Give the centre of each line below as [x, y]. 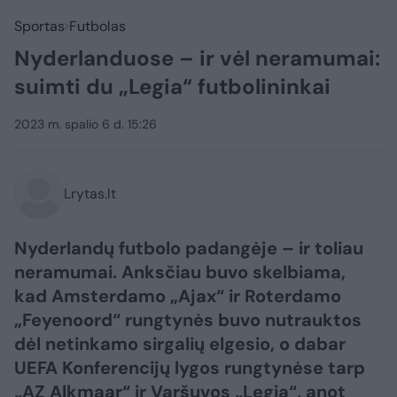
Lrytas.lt [90, 194]
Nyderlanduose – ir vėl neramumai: [197, 58]
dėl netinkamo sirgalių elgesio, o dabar [180, 344]
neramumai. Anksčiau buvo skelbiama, [180, 272]
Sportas [39, 26]
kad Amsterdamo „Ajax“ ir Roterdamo [178, 296]
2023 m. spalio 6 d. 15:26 [86, 124]
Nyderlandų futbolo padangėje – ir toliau [189, 248]
